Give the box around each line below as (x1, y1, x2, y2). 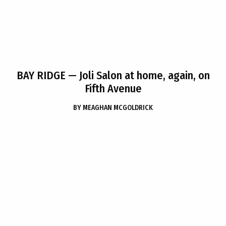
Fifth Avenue (84, 82, 142, 95)
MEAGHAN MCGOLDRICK (83, 103, 153, 112)
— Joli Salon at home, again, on (65, 69, 210, 82)
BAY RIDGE (16, 69, 66, 82)
